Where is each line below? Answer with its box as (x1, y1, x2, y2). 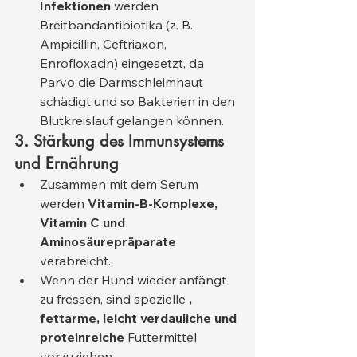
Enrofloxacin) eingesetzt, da (40, 55, 207, 72)
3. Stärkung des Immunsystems (14, 131, 229, 152)
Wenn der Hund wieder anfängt (40, 272, 229, 288)
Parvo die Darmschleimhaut (40, 74, 206, 91)
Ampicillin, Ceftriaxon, (40, 36, 170, 53)
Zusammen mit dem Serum (40, 176, 202, 193)
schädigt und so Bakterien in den (40, 93, 238, 110)
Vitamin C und (40, 214, 128, 231)
